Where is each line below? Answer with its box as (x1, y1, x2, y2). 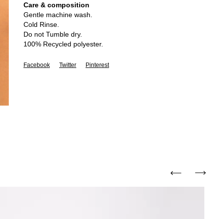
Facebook (23, 62, 50, 68)
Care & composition (23, 1, 89, 9)
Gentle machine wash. (23, 11, 92, 19)
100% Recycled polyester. (23, 40, 103, 48)
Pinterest (86, 62, 109, 68)
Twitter (59, 62, 76, 68)
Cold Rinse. (23, 21, 59, 28)
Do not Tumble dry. (23, 30, 82, 38)
